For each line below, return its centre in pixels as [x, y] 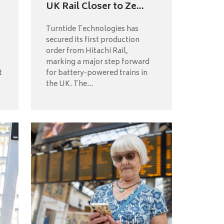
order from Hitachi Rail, [87, 51]
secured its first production [92, 40]
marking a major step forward [97, 62]
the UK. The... [69, 84]
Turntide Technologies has [92, 29]
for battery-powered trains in [96, 73]
